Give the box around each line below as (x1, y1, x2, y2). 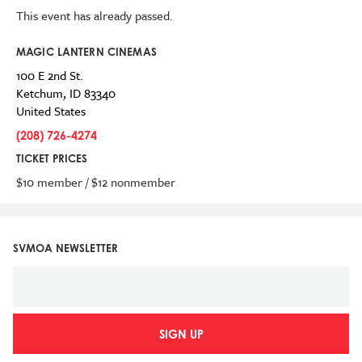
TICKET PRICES (16, 152, 87, 165)
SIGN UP (158, 327, 204, 341)
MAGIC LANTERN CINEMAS (16, 45, 157, 58)
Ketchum (16, 84, 63, 102)
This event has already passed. (16, 6, 173, 24)
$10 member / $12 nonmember (16, 173, 175, 191)
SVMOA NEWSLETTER (13, 242, 119, 255)
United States (16, 102, 86, 120)
